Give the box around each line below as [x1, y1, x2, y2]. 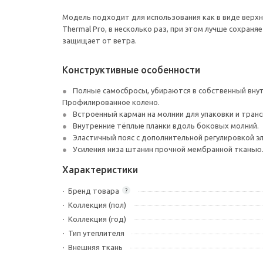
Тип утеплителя [68, 229, 124, 237]
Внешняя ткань [68, 243, 123, 251]
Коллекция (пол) [68, 201, 126, 209]
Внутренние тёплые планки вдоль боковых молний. [73, 122, 259, 130]
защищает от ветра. [62, 36, 137, 45]
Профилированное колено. [62, 98, 160, 106]
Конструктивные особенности [62, 65, 200, 75]
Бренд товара [68, 187, 119, 195]
